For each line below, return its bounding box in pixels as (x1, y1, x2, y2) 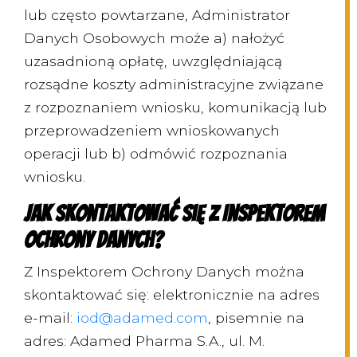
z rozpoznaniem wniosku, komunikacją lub (24, 99, 327, 116)
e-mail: (24, 309, 76, 327)
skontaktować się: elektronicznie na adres (24, 286, 320, 304)
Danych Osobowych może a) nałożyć (24, 29, 284, 47)
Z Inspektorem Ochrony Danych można (24, 263, 304, 280)
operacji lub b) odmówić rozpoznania (24, 145, 288, 163)
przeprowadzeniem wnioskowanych (24, 122, 280, 139)
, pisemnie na (208, 309, 304, 327)
